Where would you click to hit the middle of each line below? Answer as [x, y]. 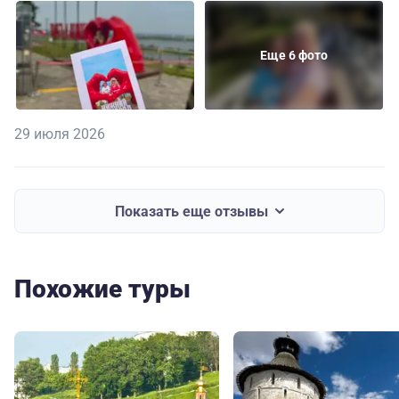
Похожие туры [102, 289]
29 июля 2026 [60, 134]
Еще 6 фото [294, 56]
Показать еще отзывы [191, 211]
